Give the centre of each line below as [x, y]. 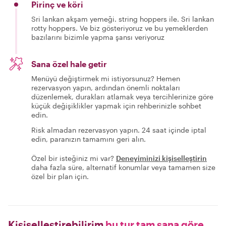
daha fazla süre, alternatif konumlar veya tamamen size [123, 167]
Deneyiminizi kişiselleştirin [161, 158]
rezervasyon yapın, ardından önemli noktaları [106, 88]
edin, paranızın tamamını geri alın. [89, 139]
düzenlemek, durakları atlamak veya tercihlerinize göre [122, 97]
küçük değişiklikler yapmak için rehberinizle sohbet [116, 106]
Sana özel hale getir [69, 64]
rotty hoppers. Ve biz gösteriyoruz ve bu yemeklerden [120, 28]
